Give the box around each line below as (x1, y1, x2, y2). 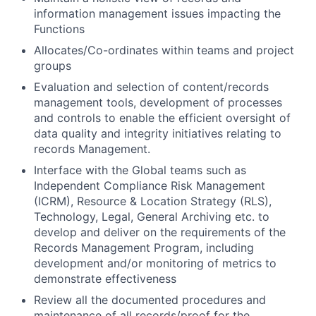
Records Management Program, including (34, 241, 254, 255)
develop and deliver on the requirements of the (34, 225, 286, 239)
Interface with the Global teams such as (34, 163, 246, 177)
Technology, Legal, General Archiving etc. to (34, 209, 269, 224)
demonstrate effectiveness (34, 272, 176, 286)
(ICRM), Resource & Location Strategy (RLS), (34, 194, 272, 208)
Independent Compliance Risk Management (34, 178, 265, 193)
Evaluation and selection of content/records (34, 80, 269, 94)
